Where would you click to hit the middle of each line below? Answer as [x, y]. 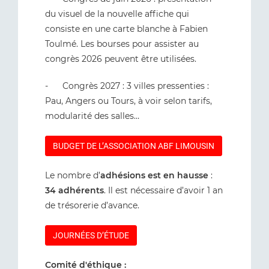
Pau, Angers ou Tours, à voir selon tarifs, [128, 101]
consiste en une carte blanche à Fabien [126, 29]
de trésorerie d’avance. [93, 205]
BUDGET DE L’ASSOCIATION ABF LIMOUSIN [134, 146]
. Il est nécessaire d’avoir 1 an [163, 190]
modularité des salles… [92, 116]
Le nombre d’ [73, 175]
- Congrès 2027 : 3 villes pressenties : [127, 86]
